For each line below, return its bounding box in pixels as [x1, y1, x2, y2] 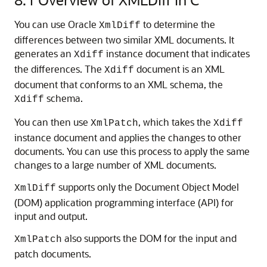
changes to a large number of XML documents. [14, 159, 216, 171]
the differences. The [14, 63, 104, 75]
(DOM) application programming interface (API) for [14, 196, 234, 209]
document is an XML [134, 63, 225, 75]
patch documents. [14, 247, 91, 260]
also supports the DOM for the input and [62, 232, 237, 244]
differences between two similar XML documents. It [14, 33, 234, 46]
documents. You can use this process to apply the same [14, 145, 250, 157]
